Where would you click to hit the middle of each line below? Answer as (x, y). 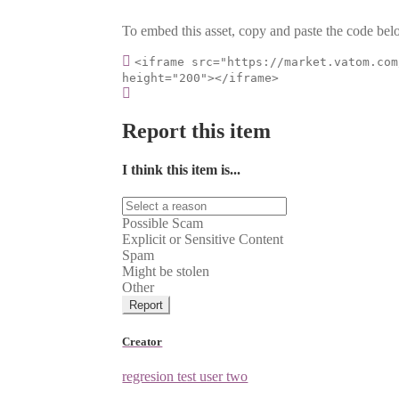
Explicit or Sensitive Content (203, 240)
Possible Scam (163, 224)
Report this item (197, 130)
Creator (142, 341)
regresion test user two (185, 376)
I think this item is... (182, 170)
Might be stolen (166, 272)
